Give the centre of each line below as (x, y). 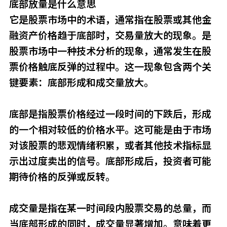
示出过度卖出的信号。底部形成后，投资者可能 (110, 161)
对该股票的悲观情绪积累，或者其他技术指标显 (110, 146)
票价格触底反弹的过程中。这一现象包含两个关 (110, 67)
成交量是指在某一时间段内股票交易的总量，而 (110, 209)
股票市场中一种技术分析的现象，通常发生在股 (110, 51)
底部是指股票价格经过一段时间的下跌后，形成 (110, 114)
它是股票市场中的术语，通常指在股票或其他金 (110, 20)
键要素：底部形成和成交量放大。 (81, 83)
